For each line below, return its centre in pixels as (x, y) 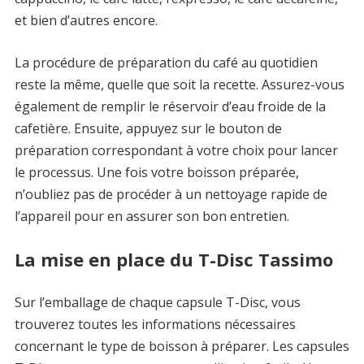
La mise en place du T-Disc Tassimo (173, 259)
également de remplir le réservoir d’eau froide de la (170, 106)
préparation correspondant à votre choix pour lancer (176, 150)
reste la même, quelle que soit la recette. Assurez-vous (179, 84)
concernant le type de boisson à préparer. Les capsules (182, 346)
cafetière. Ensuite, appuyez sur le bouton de (148, 128)
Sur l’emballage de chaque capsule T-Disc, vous (157, 302)
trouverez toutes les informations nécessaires (155, 324)
